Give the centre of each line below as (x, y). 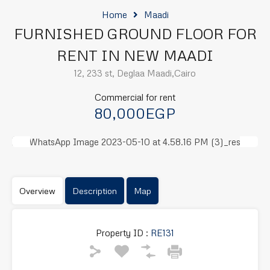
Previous (30, 164)
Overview (37, 190)
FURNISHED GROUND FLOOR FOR (135, 33)
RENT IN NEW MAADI (135, 55)
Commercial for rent (135, 97)
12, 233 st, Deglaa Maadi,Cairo (135, 73)
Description (95, 190)
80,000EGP (135, 113)
